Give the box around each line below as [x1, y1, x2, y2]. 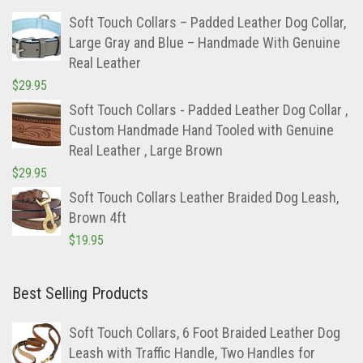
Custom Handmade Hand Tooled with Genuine [69, 122, 334, 139]
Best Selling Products [12, 284, 148, 304]
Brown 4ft [69, 209, 126, 227]
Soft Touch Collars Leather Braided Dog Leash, [69, 189, 339, 207]
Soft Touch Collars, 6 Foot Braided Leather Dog [69, 324, 340, 342]
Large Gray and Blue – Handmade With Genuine [69, 34, 340, 52]
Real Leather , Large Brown [69, 142, 223, 160]
